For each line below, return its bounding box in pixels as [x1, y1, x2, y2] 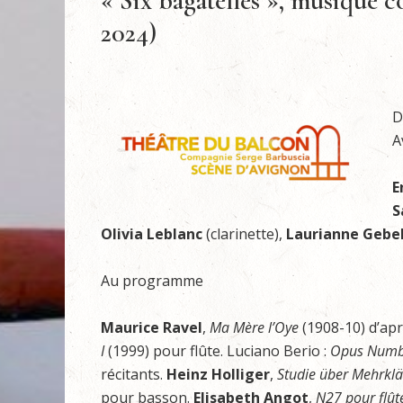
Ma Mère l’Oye [210, 318, 299, 337]
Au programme [101, 271, 203, 291]
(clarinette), [206, 224, 282, 244]
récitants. [101, 364, 166, 384]
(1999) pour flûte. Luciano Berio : [104, 341, 330, 361]
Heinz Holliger [166, 364, 270, 384]
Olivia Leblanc [101, 224, 206, 244]
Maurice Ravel [101, 318, 202, 337]
